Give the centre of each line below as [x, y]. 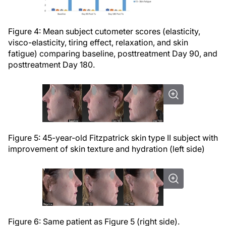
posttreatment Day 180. [51, 65]
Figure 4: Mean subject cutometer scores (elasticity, [104, 31]
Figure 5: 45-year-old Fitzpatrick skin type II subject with [113, 138]
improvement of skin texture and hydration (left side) [106, 149]
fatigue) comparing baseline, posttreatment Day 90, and [113, 53]
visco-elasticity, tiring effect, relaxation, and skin [98, 42]
